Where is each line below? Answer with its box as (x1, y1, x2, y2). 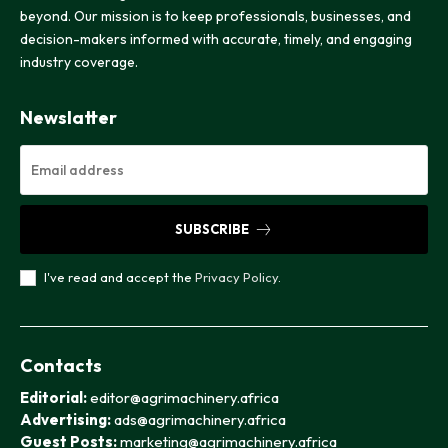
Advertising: (20, 409, 114, 429)
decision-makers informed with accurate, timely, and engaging (20, 29, 412, 48)
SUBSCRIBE (175, 220, 249, 237)
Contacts (20, 353, 102, 377)
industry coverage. (20, 52, 138, 71)
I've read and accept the (44, 268, 195, 285)
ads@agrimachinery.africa (114, 409, 286, 429)
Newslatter (20, 105, 117, 129)
